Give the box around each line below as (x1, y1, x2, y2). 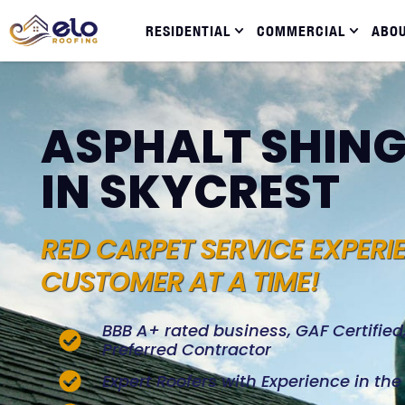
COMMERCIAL (257, 22, 346, 40)
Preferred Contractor (102, 338, 272, 361)
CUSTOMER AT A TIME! (41, 263, 319, 301)
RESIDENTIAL (145, 22, 231, 40)
